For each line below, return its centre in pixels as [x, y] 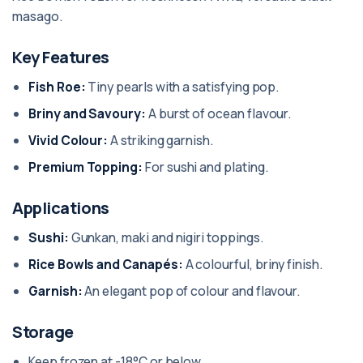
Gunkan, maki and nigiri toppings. [166, 237]
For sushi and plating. [205, 167]
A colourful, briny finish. [252, 264]
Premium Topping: [86, 167]
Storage [43, 332]
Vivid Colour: [68, 140]
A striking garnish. [160, 140]
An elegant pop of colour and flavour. [191, 291]
